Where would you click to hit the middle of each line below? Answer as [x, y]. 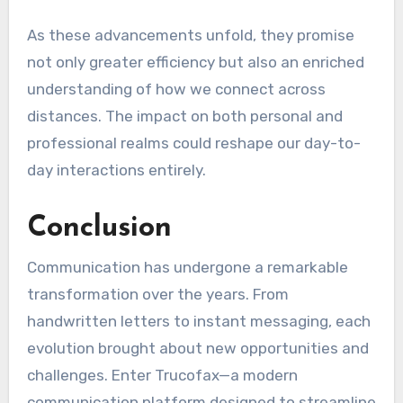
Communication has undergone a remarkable [187, 267]
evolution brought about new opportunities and [197, 348]
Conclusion [99, 229]
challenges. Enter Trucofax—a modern [162, 375]
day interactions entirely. [116, 170]
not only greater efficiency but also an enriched [195, 63]
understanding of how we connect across [176, 90]
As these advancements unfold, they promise [190, 36]
